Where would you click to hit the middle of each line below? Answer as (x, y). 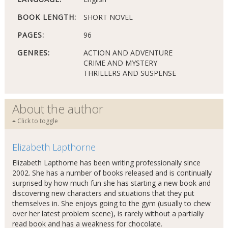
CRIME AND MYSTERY (120, 63)
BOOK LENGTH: (47, 17)
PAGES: (31, 35)
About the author (58, 109)
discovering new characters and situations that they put (103, 193)
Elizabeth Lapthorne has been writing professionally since (106, 163)
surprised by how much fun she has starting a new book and (111, 183)
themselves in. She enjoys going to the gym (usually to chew (111, 203)
